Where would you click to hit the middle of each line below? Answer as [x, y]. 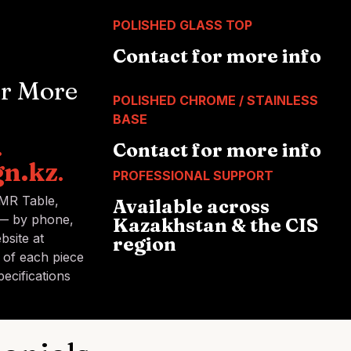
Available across [191, 206]
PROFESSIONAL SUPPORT [193, 175]
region [145, 244]
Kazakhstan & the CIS [215, 225]
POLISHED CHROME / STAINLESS [215, 100]
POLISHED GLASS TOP [183, 25]
